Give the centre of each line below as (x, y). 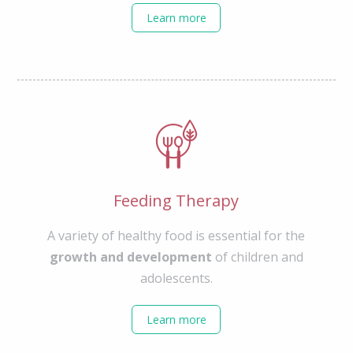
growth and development (130, 257)
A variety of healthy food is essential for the (176, 236)
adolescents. (176, 279)
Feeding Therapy (176, 201)
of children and (257, 257)
